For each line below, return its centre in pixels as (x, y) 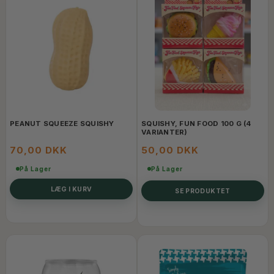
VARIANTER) (165, 132)
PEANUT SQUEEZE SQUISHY (62, 124)
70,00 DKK (39, 150)
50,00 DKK (170, 150)
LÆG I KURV (71, 189)
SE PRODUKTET (203, 191)
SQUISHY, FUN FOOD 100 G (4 (196, 124)
